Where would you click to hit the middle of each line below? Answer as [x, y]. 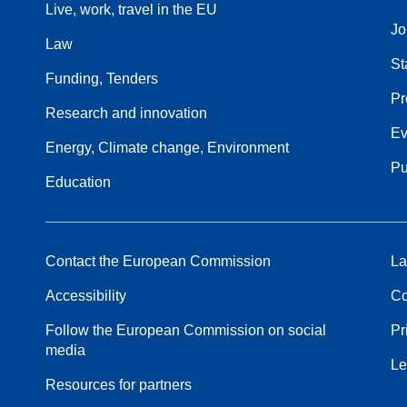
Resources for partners [119, 384]
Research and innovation [126, 113]
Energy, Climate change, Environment [167, 147]
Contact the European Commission [158, 261]
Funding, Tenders [102, 78]
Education [78, 182]
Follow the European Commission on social [186, 330]
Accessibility [86, 295]
